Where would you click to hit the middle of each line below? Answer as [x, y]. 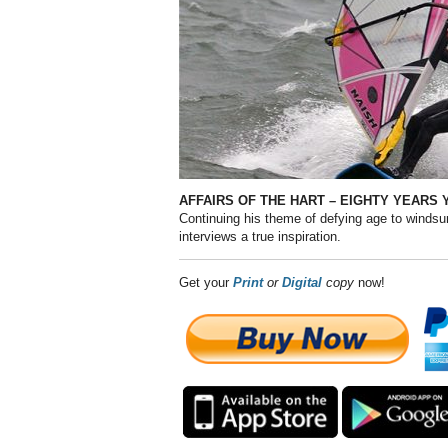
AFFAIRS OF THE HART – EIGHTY [284, 201]
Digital [302, 283]
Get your [206, 283]
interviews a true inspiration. [260, 237]
